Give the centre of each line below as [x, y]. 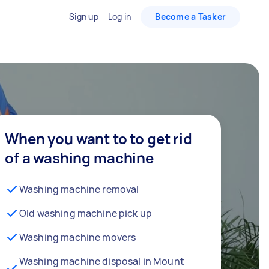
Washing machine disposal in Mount [101, 261]
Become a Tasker [190, 17]
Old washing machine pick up [86, 213]
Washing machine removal [79, 189]
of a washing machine [80, 157]
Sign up [84, 17]
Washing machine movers [78, 237]
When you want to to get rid [98, 138]
